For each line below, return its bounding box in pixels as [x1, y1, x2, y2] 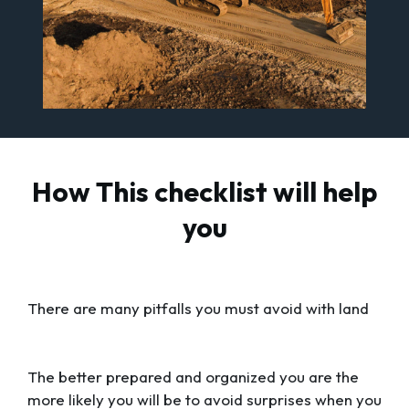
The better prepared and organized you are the [27, 367, 359, 387]
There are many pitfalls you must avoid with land [27, 298, 369, 318]
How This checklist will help [32, 174, 377, 210]
